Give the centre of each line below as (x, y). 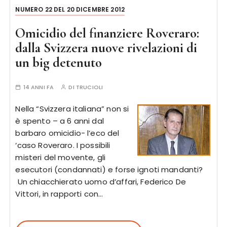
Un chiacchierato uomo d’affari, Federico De (101, 182)
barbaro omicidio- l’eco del (67, 133)
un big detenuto (59, 63)
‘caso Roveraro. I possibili (63, 145)
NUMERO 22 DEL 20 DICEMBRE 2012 (70, 9)
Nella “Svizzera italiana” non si (72, 109)
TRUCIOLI (89, 87)
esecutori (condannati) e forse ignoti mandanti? (109, 169)
